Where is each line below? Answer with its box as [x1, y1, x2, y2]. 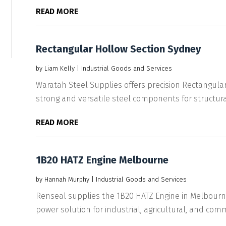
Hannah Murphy [44, 175, 89, 183]
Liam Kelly [44, 64, 75, 72]
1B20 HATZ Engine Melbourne [35, 153, 168, 166]
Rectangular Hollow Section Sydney [35, 42, 201, 55]
